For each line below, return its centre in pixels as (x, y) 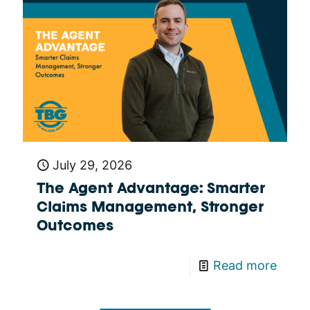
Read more (245, 266)
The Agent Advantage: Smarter (151, 190)
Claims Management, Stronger (150, 209)
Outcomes (75, 227)
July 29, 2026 (92, 165)
